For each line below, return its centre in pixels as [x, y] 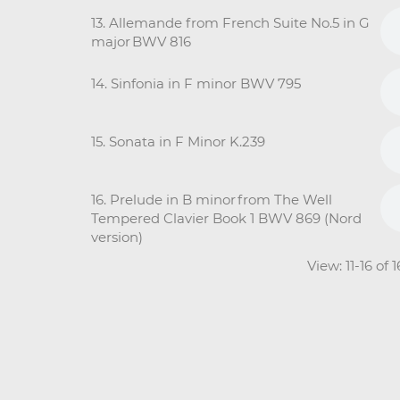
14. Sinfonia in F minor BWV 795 [196, 83]
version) [117, 237]
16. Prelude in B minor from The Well [212, 199]
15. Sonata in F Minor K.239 [178, 141]
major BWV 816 [141, 41]
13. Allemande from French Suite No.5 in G [230, 22]
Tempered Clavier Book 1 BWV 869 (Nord [226, 218]
